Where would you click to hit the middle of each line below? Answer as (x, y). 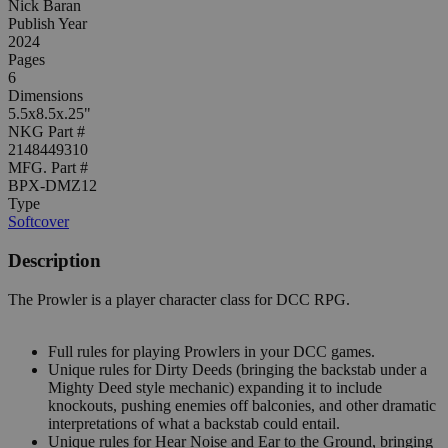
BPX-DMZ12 (52, 186)
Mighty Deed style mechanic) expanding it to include (215, 387)
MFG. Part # (48, 168)
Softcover (38, 222)
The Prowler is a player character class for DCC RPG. (179, 299)
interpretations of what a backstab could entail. (194, 423)
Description (54, 261)
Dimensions (45, 96)
